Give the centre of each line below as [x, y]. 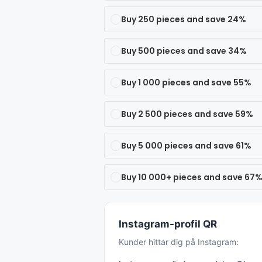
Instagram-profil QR [168, 224]
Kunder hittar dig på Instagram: [178, 242]
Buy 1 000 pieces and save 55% [186, 82]
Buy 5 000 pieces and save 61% [186, 146]
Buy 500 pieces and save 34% [184, 51]
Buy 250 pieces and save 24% [183, 19]
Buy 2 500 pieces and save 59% [187, 114]
